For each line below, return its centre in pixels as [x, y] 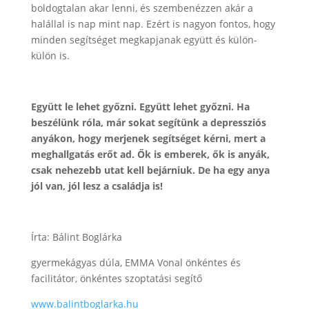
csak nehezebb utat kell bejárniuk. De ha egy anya [150, 170]
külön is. [50, 56]
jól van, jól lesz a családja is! [97, 186]
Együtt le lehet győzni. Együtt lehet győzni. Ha [140, 107]
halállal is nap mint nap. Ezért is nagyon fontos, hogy [153, 24]
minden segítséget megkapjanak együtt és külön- [144, 40]
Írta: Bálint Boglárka [76, 237]
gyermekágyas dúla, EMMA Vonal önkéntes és [136, 262]
